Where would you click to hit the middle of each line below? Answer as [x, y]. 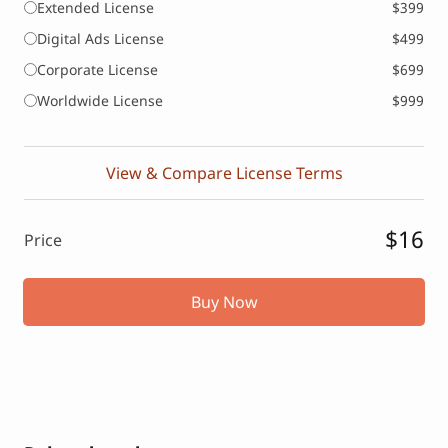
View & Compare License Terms [224, 173]
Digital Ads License [100, 39]
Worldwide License [100, 101]
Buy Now [224, 302]
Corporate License [97, 70]
